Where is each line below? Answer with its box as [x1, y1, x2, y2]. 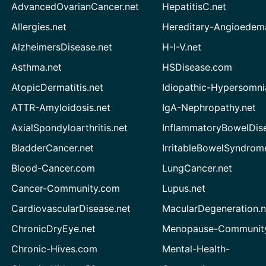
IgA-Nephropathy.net [162, 101, 256, 113]
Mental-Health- [162, 242, 230, 255]
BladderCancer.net [11, 141, 94, 154]
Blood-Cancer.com [11, 161, 95, 174]
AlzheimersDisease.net [11, 40, 112, 53]
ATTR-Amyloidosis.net [11, 101, 110, 113]
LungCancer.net [162, 161, 233, 174]
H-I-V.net [162, 40, 202, 53]
